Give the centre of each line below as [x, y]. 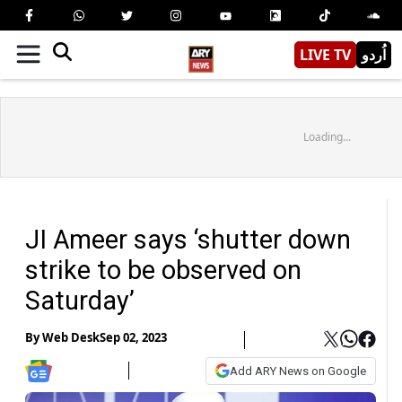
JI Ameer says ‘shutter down [188, 239]
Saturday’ [80, 300]
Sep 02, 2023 [133, 338]
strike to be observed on [163, 270]
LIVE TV [325, 54]
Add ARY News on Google [298, 371]
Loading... [327, 136]
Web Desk [71, 338]
